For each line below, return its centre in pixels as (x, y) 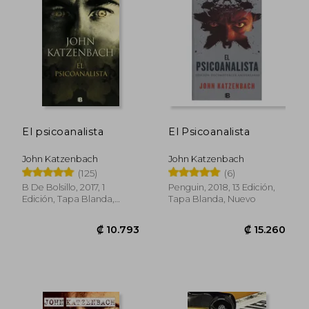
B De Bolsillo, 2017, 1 (64, 187)
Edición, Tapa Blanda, (69, 199)
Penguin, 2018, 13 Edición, (222, 187)
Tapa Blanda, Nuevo (212, 199)
